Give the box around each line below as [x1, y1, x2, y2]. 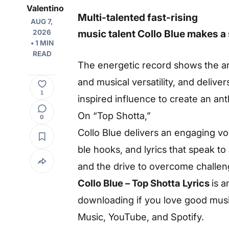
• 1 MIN [30, 39, 54, 48]
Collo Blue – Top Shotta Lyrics [78, 177, 212, 189]
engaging [174, 126, 218, 138]
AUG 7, [31, 17, 53, 26]
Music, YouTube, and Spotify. [78, 211, 204, 222]
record [142, 59, 174, 71]
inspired [78, 93, 115, 104]
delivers [124, 126, 161, 138]
